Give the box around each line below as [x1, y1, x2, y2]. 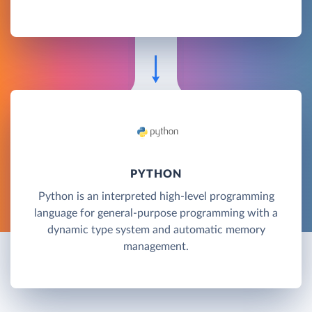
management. [123, 240, 189, 252]
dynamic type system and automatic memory [47, 224, 265, 235]
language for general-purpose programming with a [34, 207, 278, 219]
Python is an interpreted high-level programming [38, 190, 274, 202]
